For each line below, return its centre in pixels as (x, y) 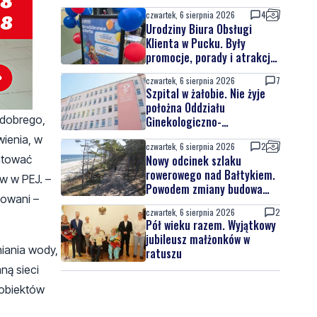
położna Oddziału (185, 108)
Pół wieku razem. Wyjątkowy (211, 225)
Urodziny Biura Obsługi (199, 29)
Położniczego (177, 136)
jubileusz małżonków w (198, 239)
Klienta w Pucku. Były (196, 43)
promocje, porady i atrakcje (211, 57)
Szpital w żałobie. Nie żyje (206, 93)
